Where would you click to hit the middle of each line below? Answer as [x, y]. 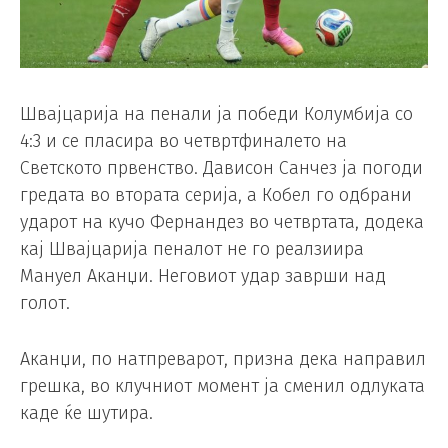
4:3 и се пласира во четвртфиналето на [183, 141]
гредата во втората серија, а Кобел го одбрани [216, 195]
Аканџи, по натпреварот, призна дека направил [223, 359]
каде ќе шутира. [86, 413]
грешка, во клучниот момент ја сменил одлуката [222, 386]
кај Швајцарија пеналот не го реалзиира [192, 249]
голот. [45, 303]
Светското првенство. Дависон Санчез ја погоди [221, 168]
